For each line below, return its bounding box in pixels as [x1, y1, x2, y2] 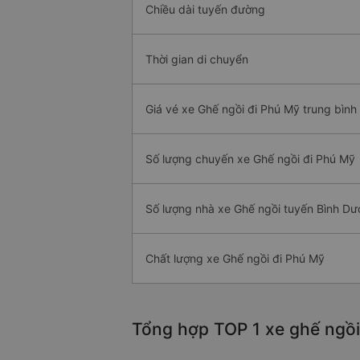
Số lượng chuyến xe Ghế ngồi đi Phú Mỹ [145, 152, 355, 166]
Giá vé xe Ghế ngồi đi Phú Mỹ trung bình [145, 102, 357, 117]
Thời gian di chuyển [145, 52, 248, 67]
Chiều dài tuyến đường [145, 2, 265, 17]
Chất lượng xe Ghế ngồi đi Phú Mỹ [145, 252, 325, 266]
